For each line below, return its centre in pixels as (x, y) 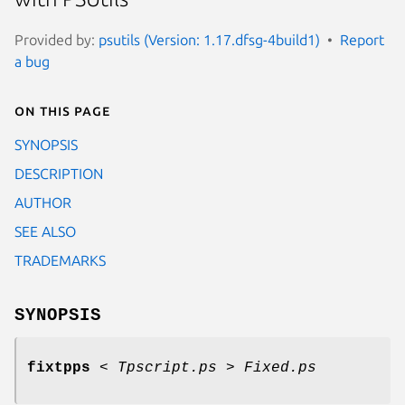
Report (362, 39)
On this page (62, 110)
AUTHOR (43, 202)
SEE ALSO (45, 231)
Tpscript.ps (167, 367)
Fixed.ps (280, 367)
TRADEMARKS (60, 260)
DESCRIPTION (59, 173)
